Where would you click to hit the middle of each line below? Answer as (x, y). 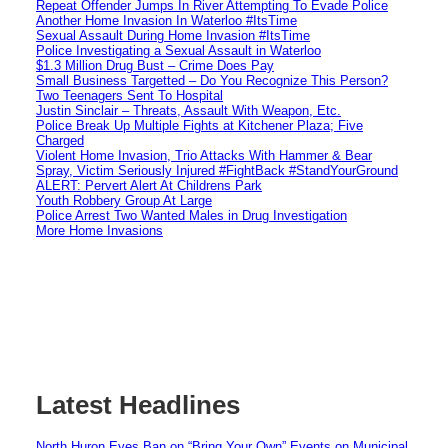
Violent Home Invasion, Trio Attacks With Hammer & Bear (204, 155)
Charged (60, 140)
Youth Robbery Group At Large (124, 200)
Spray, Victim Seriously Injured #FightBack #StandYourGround (217, 170)
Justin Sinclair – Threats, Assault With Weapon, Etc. (188, 110)
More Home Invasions (99, 230)
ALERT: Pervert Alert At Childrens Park (149, 185)
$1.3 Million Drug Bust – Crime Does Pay (155, 65)
